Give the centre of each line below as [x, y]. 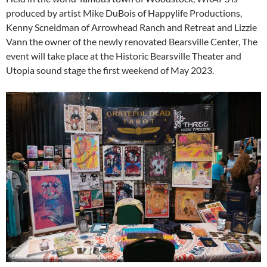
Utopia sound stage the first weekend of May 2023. [110, 70]
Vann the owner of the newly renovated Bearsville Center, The [132, 42]
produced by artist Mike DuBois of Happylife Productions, [124, 13]
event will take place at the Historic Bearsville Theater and [124, 56]
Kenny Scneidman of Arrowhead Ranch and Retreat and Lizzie [131, 27]
